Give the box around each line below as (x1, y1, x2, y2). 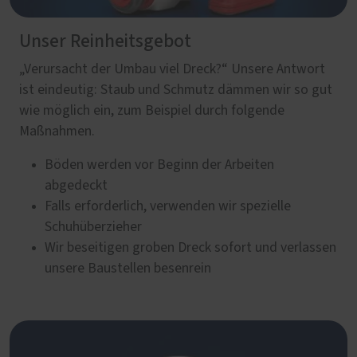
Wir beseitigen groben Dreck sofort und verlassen (45, 240, 336, 255)
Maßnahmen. (19, 124, 95, 139)
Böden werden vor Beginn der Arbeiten (45, 157, 274, 172)
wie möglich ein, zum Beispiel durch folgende (19, 103, 284, 118)
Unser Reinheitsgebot (19, 31, 191, 51)
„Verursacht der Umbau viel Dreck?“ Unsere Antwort (19, 61, 325, 76)
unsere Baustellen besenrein (45, 261, 211, 276)
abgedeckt (45, 178, 108, 193)
